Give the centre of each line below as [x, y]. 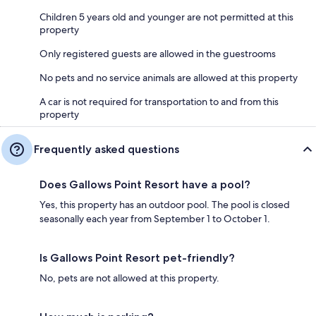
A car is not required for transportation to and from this [159, 101]
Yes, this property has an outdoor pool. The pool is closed [165, 204]
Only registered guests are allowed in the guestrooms [158, 53]
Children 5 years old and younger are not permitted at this [166, 17]
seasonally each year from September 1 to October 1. [155, 218]
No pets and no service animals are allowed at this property [169, 77]
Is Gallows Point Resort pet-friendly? [137, 257]
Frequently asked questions [107, 149]
